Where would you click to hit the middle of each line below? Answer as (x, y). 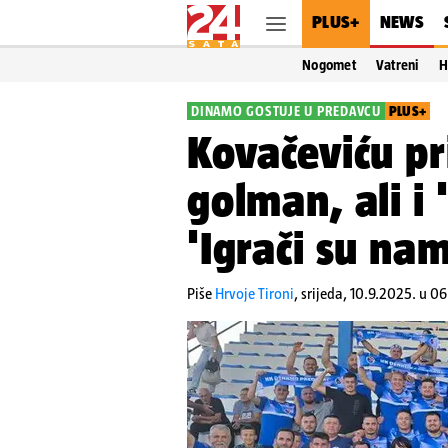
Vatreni (397, 65)
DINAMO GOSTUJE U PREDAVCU (286, 111)
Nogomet (329, 65)
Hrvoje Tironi (254, 293)
